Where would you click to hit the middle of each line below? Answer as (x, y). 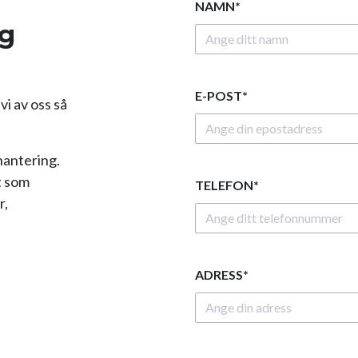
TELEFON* (227, 185)
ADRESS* (222, 274)
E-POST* (221, 95)
